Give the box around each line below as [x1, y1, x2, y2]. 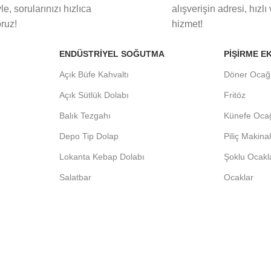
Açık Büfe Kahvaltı [59, 70, 129, 80]
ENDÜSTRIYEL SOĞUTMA [59, 49, 165, 59]
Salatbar [59, 172, 91, 183]
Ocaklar [224, 172, 254, 183]
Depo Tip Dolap [59, 131, 119, 142]
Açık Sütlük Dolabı [59, 90, 129, 100]
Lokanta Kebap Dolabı [59, 152, 145, 162]
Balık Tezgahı [59, 111, 111, 121]
